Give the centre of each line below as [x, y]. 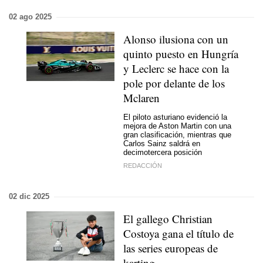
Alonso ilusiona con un [176, 39]
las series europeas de [171, 248]
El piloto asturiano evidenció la [175, 117]
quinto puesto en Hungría [181, 54]
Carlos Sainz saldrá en [162, 143]
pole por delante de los [174, 83]
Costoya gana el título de [178, 233]
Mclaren [141, 98]
